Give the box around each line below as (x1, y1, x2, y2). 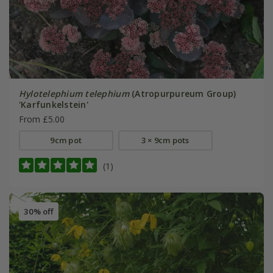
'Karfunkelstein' (18, 98, 88, 110)
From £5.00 (18, 113, 65, 125)
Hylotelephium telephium (18, 87, 129, 99)
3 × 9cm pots (141, 134, 190, 146)
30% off (23, 206, 54, 218)
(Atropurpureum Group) (129, 87, 236, 99)
